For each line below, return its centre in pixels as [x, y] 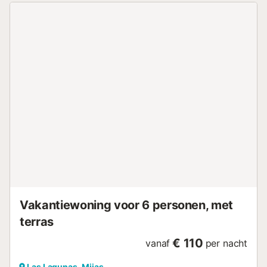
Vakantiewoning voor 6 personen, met [127, 205]
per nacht [226, 243]
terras [37, 222]
